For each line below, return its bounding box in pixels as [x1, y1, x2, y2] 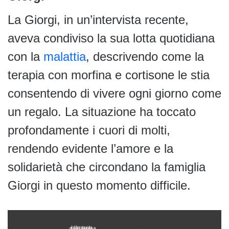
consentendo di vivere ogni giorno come [8, 86, 221, 101]
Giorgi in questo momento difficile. [8, 178, 191, 193]
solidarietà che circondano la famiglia [8, 160, 205, 174]
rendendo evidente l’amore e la [8, 142, 173, 156]
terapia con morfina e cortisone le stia [8, 68, 210, 82]
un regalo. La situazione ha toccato [8, 105, 196, 119]
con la [8, 50, 43, 64]
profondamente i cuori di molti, [8, 123, 170, 138]
